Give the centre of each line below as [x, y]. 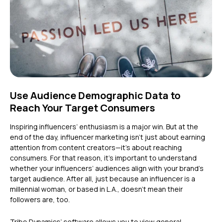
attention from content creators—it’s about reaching [96, 147]
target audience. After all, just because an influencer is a [103, 178]
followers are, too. [41, 199]
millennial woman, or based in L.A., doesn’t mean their [96, 189]
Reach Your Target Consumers [83, 108]
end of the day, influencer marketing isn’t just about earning [108, 137]
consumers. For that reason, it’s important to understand [103, 158]
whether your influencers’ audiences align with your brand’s [107, 168]
